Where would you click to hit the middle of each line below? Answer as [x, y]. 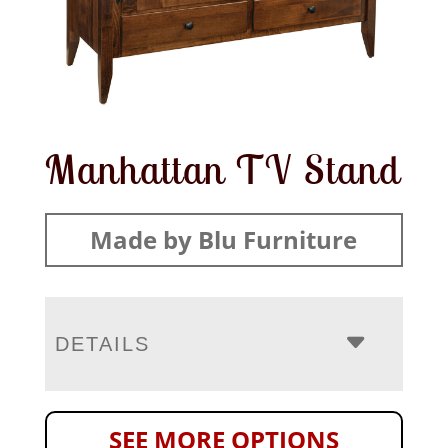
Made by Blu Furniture [224, 239]
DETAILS [102, 343]
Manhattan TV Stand [222, 168]
